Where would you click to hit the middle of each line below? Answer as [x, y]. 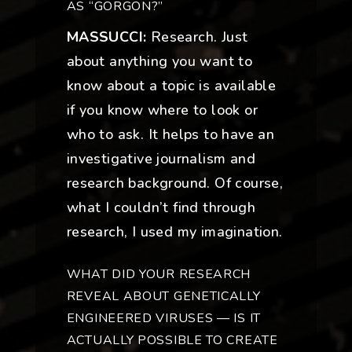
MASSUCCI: [106, 37]
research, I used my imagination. [174, 232]
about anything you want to [159, 62]
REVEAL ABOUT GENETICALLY [163, 297]
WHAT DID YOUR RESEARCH [159, 275]
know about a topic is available [171, 86]
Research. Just [197, 37]
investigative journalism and [161, 159]
